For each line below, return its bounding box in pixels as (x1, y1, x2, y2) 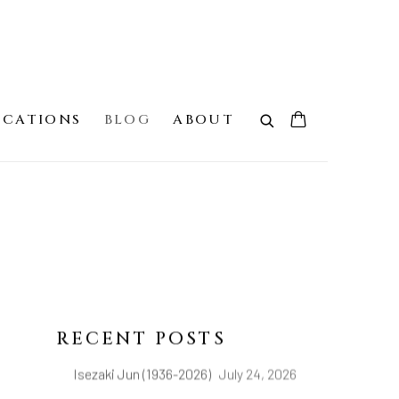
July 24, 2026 (218, 365, 297, 383)
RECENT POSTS (55, 327, 226, 351)
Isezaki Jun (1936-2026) (73, 365, 214, 383)
